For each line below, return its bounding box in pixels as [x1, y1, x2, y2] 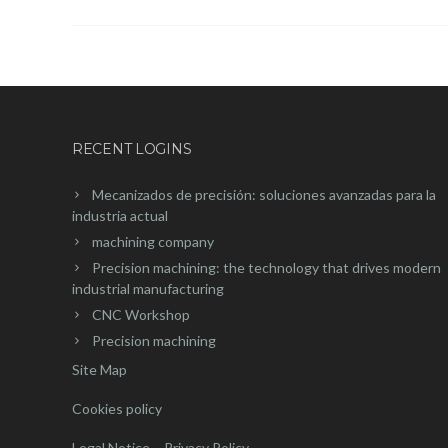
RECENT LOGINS [72, 139, 192, 158]
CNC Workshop [92, 305, 190, 323]
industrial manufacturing [72, 279, 224, 297]
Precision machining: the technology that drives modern [92, 258, 441, 276]
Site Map [72, 360, 127, 378]
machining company [92, 232, 214, 250]
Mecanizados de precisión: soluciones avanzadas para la [92, 185, 436, 203]
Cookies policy [72, 399, 162, 417]
